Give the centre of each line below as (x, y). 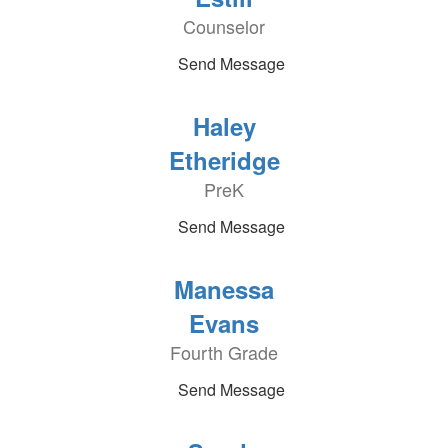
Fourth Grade (224, 352)
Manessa (224, 289)
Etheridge (224, 160)
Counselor (224, 26)
